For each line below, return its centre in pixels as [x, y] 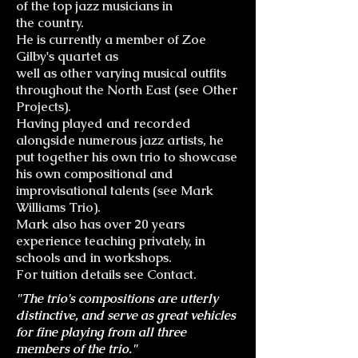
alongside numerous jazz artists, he [120, 140]
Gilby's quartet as [67, 56]
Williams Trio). [58, 207]
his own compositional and [95, 174]
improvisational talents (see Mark [115, 191]
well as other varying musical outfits [121, 73]
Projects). [44, 107]
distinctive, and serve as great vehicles [126, 315]
